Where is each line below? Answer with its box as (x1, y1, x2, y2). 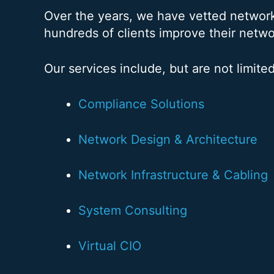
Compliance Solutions (78, 96, 204, 111)
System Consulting (78, 202, 187, 218)
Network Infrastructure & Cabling (78, 167, 268, 182)
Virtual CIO (78, 238, 141, 253)
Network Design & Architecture (78, 131, 257, 147)
